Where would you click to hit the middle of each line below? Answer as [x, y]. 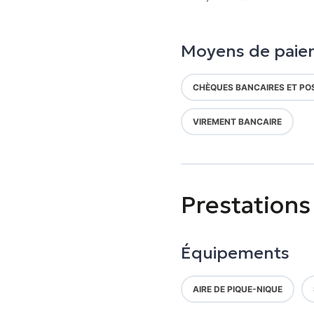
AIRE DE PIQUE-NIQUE [237, 289]
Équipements [235, 253]
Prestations [245, 205]
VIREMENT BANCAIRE [237, 122]
